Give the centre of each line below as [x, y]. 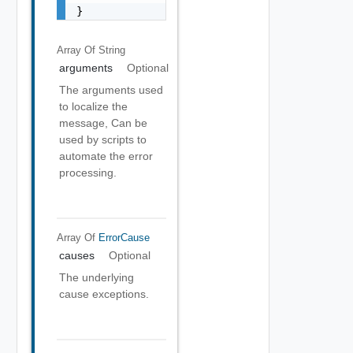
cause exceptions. [104, 294]
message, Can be [103, 123]
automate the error [106, 156]
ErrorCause [124, 237]
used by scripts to [103, 139]
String [111, 50]
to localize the [93, 106]
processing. [88, 173]
